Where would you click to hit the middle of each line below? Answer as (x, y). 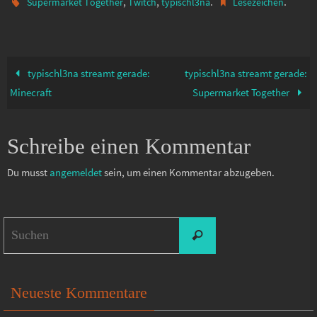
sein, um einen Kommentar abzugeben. (188, 172)
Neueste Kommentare (79, 292)
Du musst (28, 172)
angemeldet (76, 172)
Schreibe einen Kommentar (129, 146)
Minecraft (31, 92)
